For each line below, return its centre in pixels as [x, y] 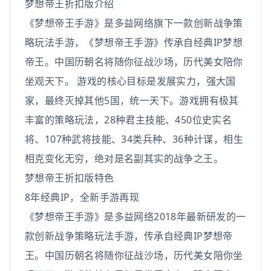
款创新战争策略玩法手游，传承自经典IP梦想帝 [129, 236]
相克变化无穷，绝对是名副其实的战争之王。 [124, 158]
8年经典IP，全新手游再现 [82, 197]
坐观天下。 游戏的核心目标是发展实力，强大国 [130, 81]
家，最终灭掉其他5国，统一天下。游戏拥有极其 [132, 100]
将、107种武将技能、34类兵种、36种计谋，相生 [134, 139]
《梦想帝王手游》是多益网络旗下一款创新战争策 [134, 23]
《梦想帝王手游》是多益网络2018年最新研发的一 [135, 217]
